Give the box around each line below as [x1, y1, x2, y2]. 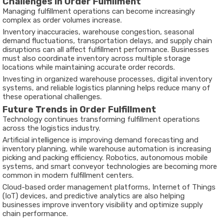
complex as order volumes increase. [2, 16, 122, 25]
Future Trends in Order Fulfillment [2, 104, 156, 115]
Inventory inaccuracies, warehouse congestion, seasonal [2, 27, 194, 36]
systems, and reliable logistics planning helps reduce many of [2, 83, 210, 92]
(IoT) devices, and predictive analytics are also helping [2, 192, 185, 200]
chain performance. [2, 209, 68, 218]
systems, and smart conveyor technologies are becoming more [2, 162, 217, 171]
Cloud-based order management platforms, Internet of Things [2, 183, 216, 192]
